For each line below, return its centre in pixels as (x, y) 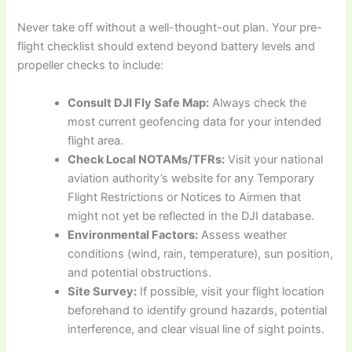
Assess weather (243, 235)
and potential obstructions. (140, 272)
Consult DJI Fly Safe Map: (139, 103)
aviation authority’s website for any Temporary (191, 178)
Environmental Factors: (133, 235)
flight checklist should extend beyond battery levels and (167, 47)
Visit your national (274, 159)
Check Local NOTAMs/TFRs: (147, 159)
